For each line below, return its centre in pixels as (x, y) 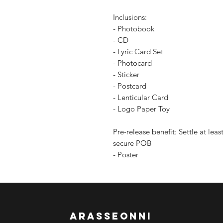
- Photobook (134, 29)
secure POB (132, 143)
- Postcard (130, 86)
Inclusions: (130, 17)
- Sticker (126, 74)
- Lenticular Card (141, 97)
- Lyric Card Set (138, 52)
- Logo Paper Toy (141, 109)
